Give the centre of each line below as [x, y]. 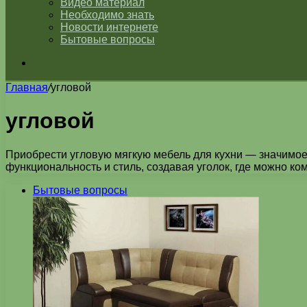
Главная [27, 87]
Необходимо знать [107, 15]
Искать [50, 62]
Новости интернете [109, 27]
